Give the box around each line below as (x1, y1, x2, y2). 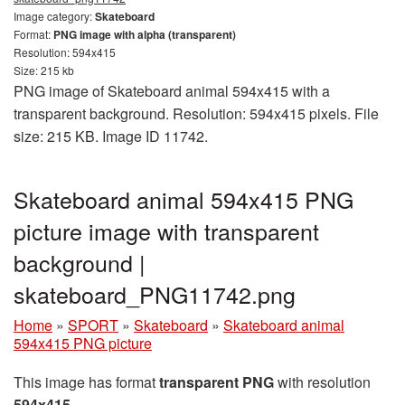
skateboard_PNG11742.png (14, 277, 296, 310)
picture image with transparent (14, 213, 319, 247)
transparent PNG (159, 371, 274, 392)
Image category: (14, 7, 95, 24)
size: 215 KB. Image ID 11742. (14, 125, 208, 146)
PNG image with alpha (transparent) (53, 25, 236, 42)
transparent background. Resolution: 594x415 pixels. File (14, 102, 379, 124)
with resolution (274, 371, 371, 392)
